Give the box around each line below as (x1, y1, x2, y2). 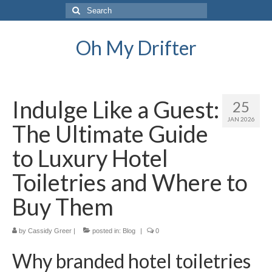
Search (64, 4, 93, 13)
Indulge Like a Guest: (12, 95, 219, 123)
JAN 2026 (227, 115, 255, 123)
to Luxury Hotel (12, 144, 168, 172)
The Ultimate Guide (12, 120, 208, 148)
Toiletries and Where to (12, 168, 248, 196)
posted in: (90, 227, 123, 234)
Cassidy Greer (28, 227, 72, 234)
